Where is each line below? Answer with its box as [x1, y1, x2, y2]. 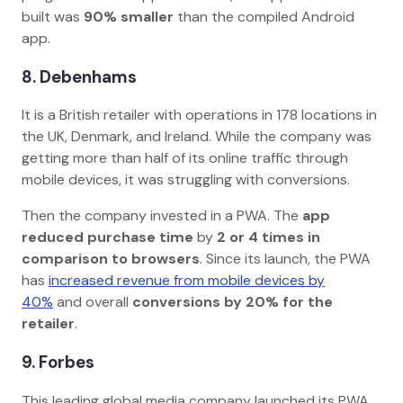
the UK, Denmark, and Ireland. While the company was [22, 127, 372, 147]
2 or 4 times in [217, 228, 320, 247]
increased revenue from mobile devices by [49, 271, 325, 291]
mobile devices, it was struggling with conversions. [22, 170, 364, 190]
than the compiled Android [174, 6, 354, 26]
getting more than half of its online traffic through [22, 148, 348, 168]
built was [22, 6, 84, 26]
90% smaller [84, 6, 174, 26]
